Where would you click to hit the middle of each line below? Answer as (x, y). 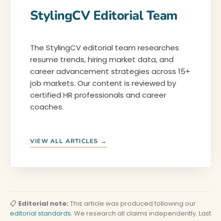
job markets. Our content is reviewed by (103, 83)
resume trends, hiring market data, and (102, 59)
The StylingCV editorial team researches (105, 48)
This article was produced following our (132, 203)
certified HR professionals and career (98, 95)
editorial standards (40, 213)
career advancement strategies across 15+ (110, 71)
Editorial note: (43, 203)
